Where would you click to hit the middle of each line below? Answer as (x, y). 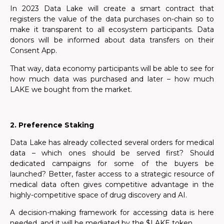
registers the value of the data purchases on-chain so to (112, 19)
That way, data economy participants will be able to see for (112, 68)
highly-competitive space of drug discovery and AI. (98, 195)
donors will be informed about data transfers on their (112, 40)
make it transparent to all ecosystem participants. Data (112, 30)
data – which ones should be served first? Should (112, 153)
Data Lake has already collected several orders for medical (112, 142)
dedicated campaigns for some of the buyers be (112, 163)
